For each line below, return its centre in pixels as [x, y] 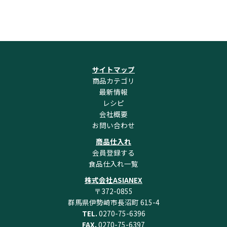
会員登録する [113, 153]
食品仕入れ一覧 [113, 164]
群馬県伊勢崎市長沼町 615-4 [113, 202]
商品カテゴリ [113, 81]
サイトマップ [113, 70]
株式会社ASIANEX [113, 180]
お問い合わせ [113, 125]
